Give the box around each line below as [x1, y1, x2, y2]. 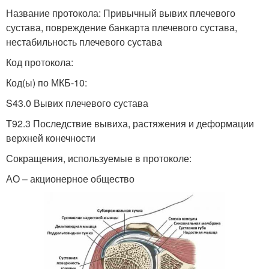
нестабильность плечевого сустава [6, 34, 162, 49]
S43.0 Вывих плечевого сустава [6, 95, 148, 110]
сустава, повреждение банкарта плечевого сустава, [6, 20, 237, 34]
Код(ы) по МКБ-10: [6, 75, 87, 89]
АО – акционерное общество [6, 171, 134, 186]
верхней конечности [6, 130, 95, 145]
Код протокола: [6, 55, 73, 69]
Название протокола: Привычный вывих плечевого [6, 5, 235, 20]
